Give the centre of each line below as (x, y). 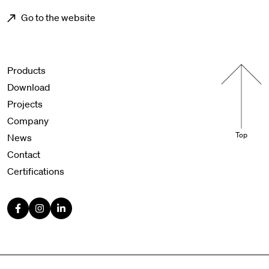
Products (26, 70)
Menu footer (101, 74)
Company (28, 121)
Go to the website (57, 17)
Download (29, 87)
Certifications (36, 171)
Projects (25, 104)
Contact (24, 154)
